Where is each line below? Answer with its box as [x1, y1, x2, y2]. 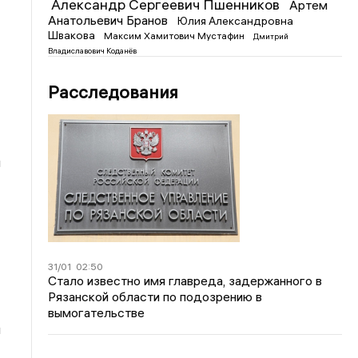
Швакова [48, 27, 98, 42]
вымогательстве [48, 304, 145, 320]
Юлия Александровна [177, 13, 294, 28]
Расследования [48, 80, 179, 103]
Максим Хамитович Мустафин [104, 29, 248, 42]
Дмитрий [253, 30, 289, 42]
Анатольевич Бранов [48, 11, 172, 28]
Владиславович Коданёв [48, 45, 137, 56]
